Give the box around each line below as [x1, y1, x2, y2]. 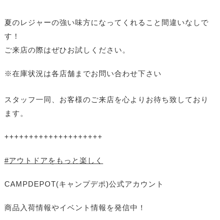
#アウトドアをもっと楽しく [4, 156, 103, 165]
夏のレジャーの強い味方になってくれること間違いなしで [4, 18, 209, 27]
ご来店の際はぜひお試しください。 [4, 46, 130, 55]
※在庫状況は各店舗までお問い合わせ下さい [4, 69, 162, 78]
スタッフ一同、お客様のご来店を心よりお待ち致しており [4, 95, 209, 104]
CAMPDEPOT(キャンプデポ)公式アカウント [4, 180, 164, 189]
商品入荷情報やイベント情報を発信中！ [4, 203, 146, 212]
